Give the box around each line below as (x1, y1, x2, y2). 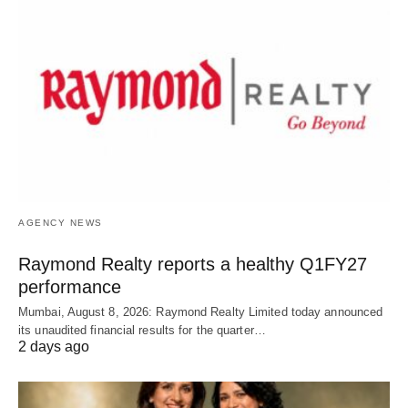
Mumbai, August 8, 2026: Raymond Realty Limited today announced (18, 305, 383, 320)
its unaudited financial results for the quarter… (18, 323, 266, 338)
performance (18, 277, 121, 298)
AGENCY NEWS (18, 218, 103, 229)
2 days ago (18, 339, 89, 355)
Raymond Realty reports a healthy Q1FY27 (18, 254, 367, 275)
